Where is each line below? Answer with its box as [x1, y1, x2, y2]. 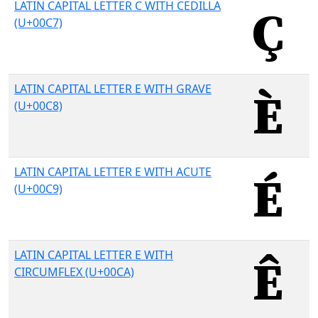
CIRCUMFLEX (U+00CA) [14, 264, 134, 280]
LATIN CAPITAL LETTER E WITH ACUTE [14, 164, 212, 180]
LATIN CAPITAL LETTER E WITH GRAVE [14, 81, 212, 97]
